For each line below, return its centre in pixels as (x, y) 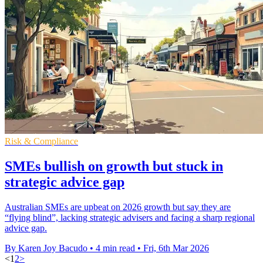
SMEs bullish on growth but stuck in (114, 166)
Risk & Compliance (41, 141)
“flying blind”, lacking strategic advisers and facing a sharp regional (130, 217)
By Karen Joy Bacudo (46, 248)
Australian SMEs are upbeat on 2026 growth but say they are (118, 207)
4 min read (115, 248)
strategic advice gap (65, 182)
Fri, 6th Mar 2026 (176, 248)
